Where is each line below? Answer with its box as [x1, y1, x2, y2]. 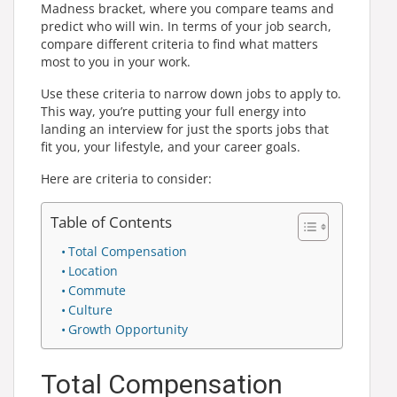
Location [67, 262, 118, 279]
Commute [67, 282, 126, 299]
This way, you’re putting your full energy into [41, 103, 306, 120]
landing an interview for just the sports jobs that [41, 121, 329, 137]
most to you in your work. [41, 53, 191, 70]
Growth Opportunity [67, 321, 188, 338]
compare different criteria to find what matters [41, 35, 318, 52]
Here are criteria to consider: [41, 170, 212, 187]
